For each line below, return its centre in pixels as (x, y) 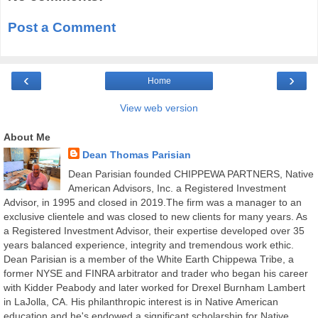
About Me (27, 137)
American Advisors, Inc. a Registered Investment (177, 188)
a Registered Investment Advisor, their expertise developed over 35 (154, 231)
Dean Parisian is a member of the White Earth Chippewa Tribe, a (149, 259)
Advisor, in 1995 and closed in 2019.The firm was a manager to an (153, 203)
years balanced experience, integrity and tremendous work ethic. (149, 245)
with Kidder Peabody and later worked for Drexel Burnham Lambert (154, 288)
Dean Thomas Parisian (136, 155)
